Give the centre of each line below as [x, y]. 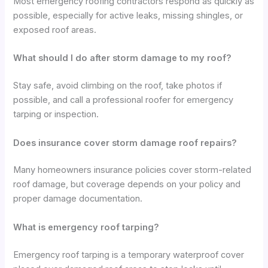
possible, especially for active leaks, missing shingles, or [128, 15]
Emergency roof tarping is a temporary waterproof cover [129, 255]
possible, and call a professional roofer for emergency [124, 100]
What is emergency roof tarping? [86, 227]
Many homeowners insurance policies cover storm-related [133, 170]
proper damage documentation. [78, 199]
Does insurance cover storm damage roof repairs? [125, 143]
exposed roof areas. [55, 30]
